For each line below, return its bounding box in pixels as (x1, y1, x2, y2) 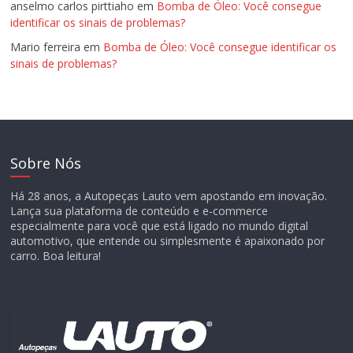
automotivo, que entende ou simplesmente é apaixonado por (10, 232, 325, 248)
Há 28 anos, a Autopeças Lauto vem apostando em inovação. (10, 188, 328, 203)
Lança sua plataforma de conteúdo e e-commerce (10, 203, 269, 218)
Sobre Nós (10, 153, 82, 173)
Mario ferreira (10, 39, 81, 54)
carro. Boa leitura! (10, 247, 102, 263)
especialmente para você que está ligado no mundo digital (10, 217, 309, 233)
